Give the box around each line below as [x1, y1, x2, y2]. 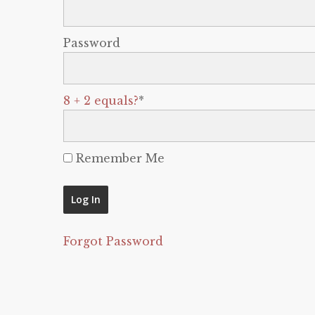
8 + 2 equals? [63, 94, 139, 108]
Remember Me [72, 151, 165, 165]
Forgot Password [63, 234, 163, 248]
